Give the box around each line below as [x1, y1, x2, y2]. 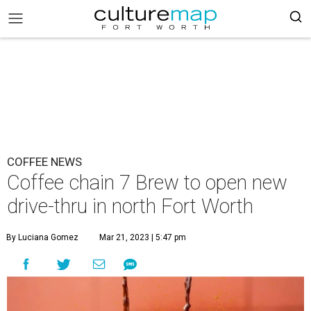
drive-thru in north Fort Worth [7, 194, 253, 218]
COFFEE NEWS [7, 155, 82, 169]
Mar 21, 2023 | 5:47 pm [99, 233, 186, 242]
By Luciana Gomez [6, 233, 78, 242]
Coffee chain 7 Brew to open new [7, 171, 287, 194]
